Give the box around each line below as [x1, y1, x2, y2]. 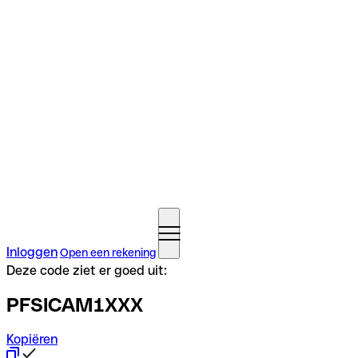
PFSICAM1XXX [6, 293, 143, 316]
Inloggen [6, 245, 58, 260]
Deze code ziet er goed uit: [6, 263, 167, 278]
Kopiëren [6, 331, 58, 347]
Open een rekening [60, 246, 156, 259]
